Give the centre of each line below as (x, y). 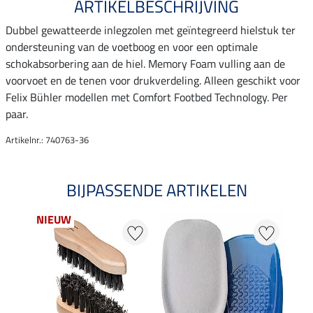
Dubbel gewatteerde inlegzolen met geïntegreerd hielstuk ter (151, 30)
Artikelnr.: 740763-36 (47, 140)
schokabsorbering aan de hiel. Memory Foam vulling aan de (145, 64)
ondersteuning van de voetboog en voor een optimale (132, 47)
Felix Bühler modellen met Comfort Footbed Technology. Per (147, 97)
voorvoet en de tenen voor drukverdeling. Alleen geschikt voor (153, 81)
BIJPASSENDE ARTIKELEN (156, 190)
